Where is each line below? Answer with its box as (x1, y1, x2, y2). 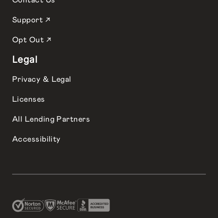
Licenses (12, 95, 45, 104)
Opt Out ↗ (12, 36, 52, 44)
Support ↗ (12, 16, 51, 24)
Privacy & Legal (12, 75, 72, 84)
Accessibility (12, 135, 61, 144)
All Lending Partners (12, 115, 90, 124)
